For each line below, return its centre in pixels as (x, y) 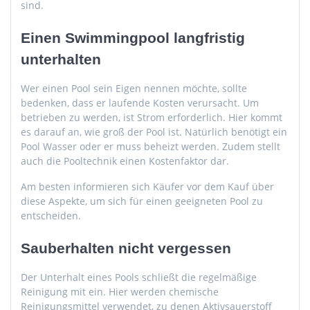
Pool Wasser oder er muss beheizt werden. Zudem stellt (151, 147)
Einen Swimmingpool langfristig (133, 38)
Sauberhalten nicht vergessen (126, 248)
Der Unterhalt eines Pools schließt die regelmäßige (139, 277)
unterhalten (61, 60)
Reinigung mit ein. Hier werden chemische (120, 292)
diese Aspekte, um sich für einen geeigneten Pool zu (142, 201)
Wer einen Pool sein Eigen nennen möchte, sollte (134, 89)
